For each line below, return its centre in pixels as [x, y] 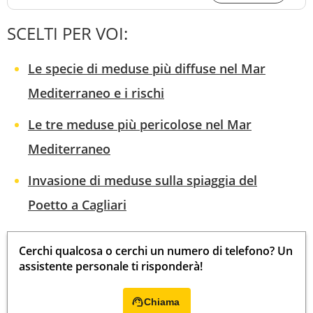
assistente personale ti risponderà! [111, 267]
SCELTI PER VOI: [67, 34]
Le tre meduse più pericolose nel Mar [140, 125]
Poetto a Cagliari [77, 205]
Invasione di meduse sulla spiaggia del [143, 181]
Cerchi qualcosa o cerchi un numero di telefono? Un [156, 251]
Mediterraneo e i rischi [96, 93]
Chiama [161, 302]
